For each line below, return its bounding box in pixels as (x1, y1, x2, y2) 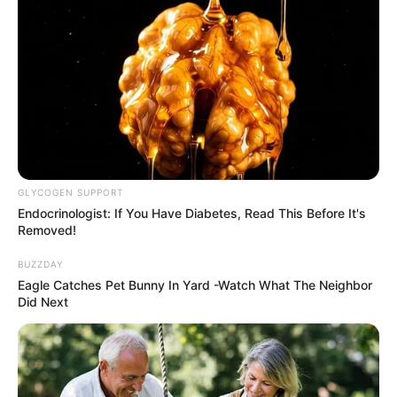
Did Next (18, 293, 68, 309)
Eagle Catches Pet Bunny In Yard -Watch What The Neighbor (18, 276, 372, 292)
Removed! (18, 222, 76, 237)
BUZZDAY (18, 258, 63, 269)
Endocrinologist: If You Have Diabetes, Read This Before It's (18, 205, 366, 221)
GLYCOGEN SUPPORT (18, 186, 123, 198)
